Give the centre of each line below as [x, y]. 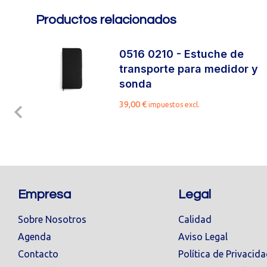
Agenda [35, 237]
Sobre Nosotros [52, 219]
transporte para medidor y [189, 69]
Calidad [195, 219]
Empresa [44, 195]
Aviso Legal [203, 237]
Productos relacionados [106, 20]
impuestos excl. [174, 105]
